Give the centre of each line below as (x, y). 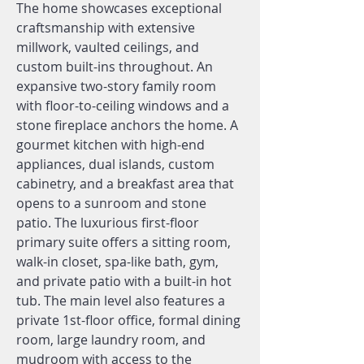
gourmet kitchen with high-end (110, 145)
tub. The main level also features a (121, 301)
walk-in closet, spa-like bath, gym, (117, 262)
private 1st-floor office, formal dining (128, 320)
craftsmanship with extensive (106, 28)
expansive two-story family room (116, 86)
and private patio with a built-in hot (124, 281)
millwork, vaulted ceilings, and (108, 47)
